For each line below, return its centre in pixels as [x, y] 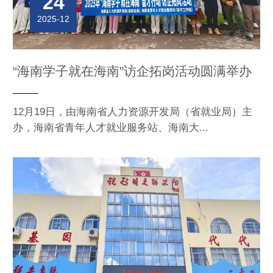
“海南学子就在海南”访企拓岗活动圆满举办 [132, 71]
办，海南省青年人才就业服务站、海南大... [111, 128]
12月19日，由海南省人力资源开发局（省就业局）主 [133, 112]
